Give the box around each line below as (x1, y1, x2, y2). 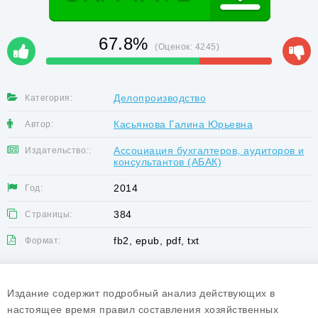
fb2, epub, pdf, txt (114, 235, 199, 246)
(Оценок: (155, 42, 195, 52)
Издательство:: (25, 146, 91, 155)
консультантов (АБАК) (114, 156, 221, 168)
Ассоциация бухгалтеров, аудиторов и (114, 145, 305, 156)
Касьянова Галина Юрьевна (114, 119, 253, 130)
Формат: (25, 236, 61, 246)
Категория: (25, 93, 72, 103)
